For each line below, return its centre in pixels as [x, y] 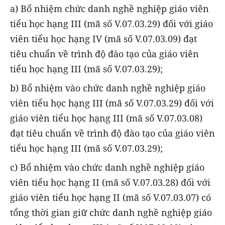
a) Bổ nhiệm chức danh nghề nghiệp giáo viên [109, 8]
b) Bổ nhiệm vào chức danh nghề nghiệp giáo [108, 88]
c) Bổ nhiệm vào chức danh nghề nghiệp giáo [107, 167]
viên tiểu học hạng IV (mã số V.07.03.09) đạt [103, 38]
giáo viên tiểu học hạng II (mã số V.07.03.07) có [110, 198]
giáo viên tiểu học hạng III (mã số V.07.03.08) [106, 118]
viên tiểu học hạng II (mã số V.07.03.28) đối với [110, 183]
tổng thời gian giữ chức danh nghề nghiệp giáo [111, 213]
